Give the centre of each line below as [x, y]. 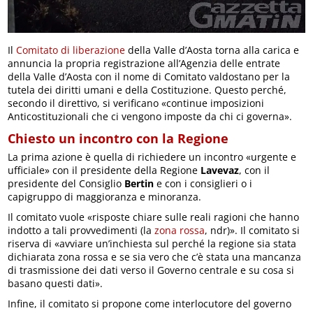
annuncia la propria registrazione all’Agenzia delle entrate [144, 63]
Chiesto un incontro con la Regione [118, 138]
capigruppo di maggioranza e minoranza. [105, 196]
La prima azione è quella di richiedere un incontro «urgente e [152, 156]
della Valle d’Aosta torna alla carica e [212, 50]
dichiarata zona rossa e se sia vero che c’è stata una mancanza [155, 256]
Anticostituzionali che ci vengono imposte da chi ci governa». [150, 116]
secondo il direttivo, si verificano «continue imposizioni [136, 103]
